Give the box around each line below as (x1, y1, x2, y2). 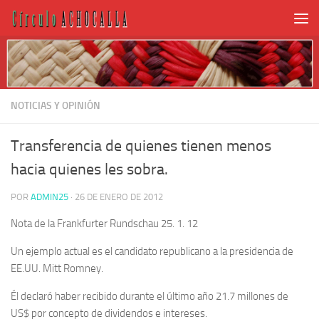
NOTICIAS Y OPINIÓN (11, 99, 100, 112)
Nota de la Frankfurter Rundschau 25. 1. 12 (11, 216, 198, 230)
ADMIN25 (31, 191, 68, 202)
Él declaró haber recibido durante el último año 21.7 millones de (11, 289, 288, 303)
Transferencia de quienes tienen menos (11, 136, 271, 155)
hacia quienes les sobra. (11, 159, 168, 179)
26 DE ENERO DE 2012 (75, 191, 163, 202)
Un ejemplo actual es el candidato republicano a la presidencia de (11, 244, 293, 258)
